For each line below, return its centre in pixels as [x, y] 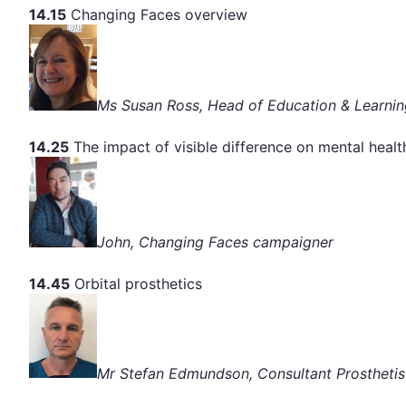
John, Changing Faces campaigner [215, 242]
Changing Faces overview [157, 14]
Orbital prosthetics [136, 283]
